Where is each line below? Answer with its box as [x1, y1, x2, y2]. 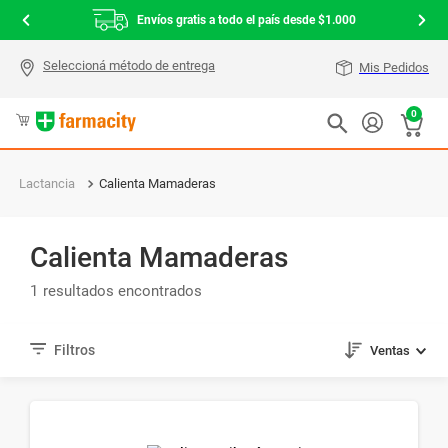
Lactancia [19, 176, 76, 191]
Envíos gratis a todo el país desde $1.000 [137, 13, 356, 27]
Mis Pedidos [359, 60, 429, 75]
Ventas [369, 343, 410, 359]
